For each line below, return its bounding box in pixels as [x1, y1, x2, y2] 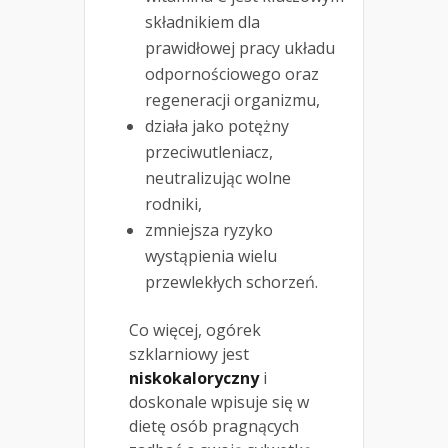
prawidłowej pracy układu [145, 37, 335, 60]
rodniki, [145, 193, 202, 216]
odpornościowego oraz [145, 63, 319, 86]
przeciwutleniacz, [145, 141, 273, 164]
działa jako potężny [145, 115, 289, 138]
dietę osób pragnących [129, 415, 299, 438]
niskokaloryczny [129, 367, 259, 390]
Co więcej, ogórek [129, 319, 261, 342]
